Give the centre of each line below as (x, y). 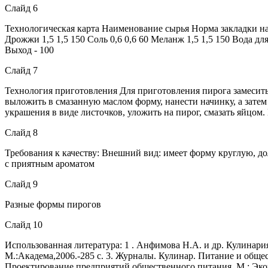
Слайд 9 (21, 184)
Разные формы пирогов (53, 204)
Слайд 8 (21, 132)
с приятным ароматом (50, 163)
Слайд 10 (24, 224)
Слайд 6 (21, 8)
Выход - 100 (29, 50)
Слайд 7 (21, 70)
